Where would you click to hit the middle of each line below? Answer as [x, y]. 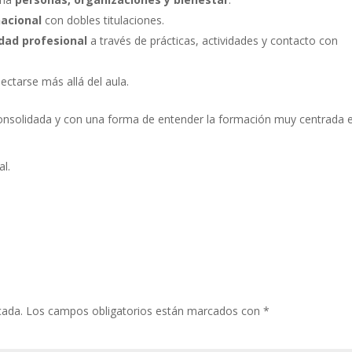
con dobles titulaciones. [103, 20]
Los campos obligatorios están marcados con [143, 310]
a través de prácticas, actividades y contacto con [213, 40]
